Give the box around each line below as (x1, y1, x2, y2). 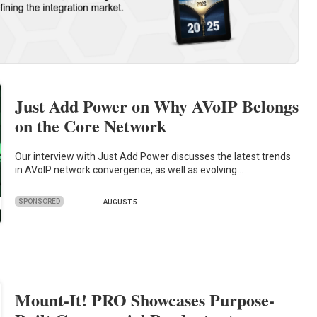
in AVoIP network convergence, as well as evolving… (15, 163, 244, 175)
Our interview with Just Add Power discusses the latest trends (15, 150, 292, 162)
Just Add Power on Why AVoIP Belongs (15, 93, 299, 119)
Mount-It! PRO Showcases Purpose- (15, 287, 275, 313)
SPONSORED (18, 197, 61, 205)
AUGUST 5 (103, 198, 138, 207)
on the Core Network (15, 113, 167, 139)
